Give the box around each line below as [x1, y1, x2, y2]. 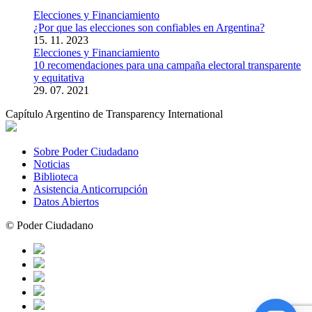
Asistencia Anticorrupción [33, 182, 148, 195]
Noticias [33, 157, 70, 170]
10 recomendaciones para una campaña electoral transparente [33, 58, 301, 71]
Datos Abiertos [33, 195, 99, 208]
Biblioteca [33, 170, 78, 182]
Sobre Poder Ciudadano [33, 145, 139, 157]
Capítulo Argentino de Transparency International [6, 107, 223, 120]
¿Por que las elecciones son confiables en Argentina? [33, 21, 265, 33]
